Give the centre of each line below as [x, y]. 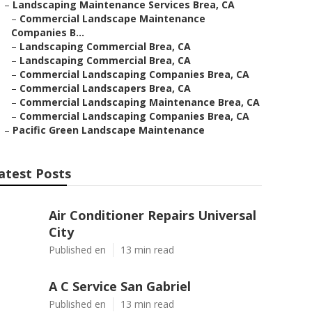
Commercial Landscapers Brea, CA [105, 88]
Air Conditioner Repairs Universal [153, 215]
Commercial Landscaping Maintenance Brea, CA [140, 102]
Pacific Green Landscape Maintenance [109, 130]
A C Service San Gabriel [120, 286]
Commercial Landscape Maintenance [112, 18]
